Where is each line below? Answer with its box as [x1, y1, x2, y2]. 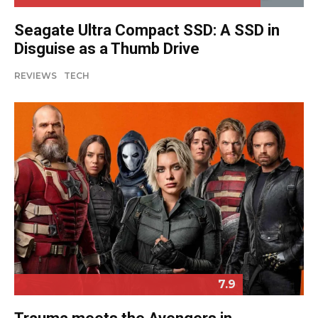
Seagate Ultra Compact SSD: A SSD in [14, 21, 280, 40]
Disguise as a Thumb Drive [14, 40, 199, 58]
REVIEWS [14, 70, 57, 82]
